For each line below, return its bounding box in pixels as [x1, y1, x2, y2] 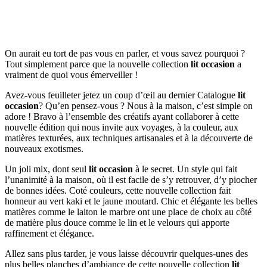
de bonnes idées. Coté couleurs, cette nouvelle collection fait [5, 185, 231, 195]
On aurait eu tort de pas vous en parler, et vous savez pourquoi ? [5, 48, 245, 58]
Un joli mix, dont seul [5, 163, 89, 174]
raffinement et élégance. [5, 228, 94, 238]
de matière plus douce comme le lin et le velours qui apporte [5, 217, 229, 228]
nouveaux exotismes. [5, 143, 83, 154]
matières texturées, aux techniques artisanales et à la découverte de [5, 132, 253, 143]
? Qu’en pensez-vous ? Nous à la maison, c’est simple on [39, 100, 253, 111]
